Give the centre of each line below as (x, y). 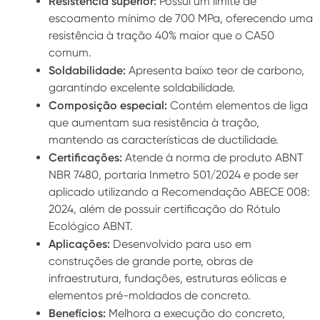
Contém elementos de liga (239, 105)
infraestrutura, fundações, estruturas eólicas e (167, 278)
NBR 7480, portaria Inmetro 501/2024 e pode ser (173, 175)
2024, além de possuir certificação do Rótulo (164, 209)
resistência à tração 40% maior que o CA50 (161, 35)
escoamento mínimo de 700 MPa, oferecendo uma (180, 18)
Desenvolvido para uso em (180, 244)
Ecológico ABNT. (90, 226)
